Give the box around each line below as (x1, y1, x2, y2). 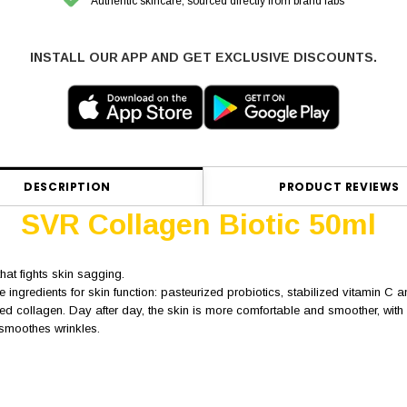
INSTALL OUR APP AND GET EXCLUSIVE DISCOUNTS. (30, 50, 377, 65)
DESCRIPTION (24, 179, 111, 195)
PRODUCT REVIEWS (279, 179, 400, 195)
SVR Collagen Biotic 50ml (20, 208, 376, 242)
